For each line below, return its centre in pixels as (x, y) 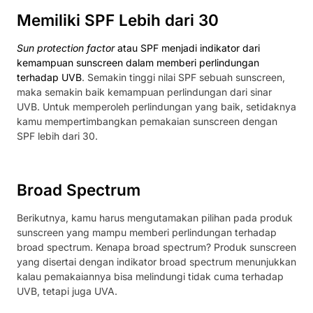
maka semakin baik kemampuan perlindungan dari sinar (144, 92)
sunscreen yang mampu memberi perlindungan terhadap (147, 232)
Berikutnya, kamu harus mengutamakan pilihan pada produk (155, 217)
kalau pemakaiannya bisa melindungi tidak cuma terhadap (150, 276)
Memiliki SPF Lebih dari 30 (118, 20)
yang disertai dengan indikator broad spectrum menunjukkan (156, 261)
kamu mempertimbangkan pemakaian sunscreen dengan (147, 122)
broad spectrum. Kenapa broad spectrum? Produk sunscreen (156, 247)
